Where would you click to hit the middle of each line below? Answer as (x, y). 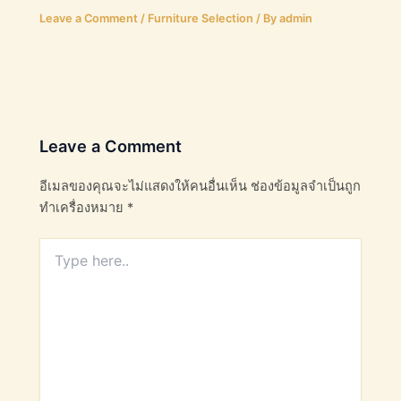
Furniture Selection (201, 19)
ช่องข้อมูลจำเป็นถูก (306, 187)
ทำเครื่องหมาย (84, 208)
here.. (55, 264)
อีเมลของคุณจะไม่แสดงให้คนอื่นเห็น (144, 187)
